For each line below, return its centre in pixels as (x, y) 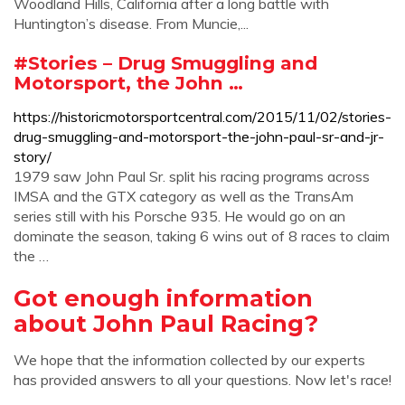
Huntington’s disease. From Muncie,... (131, 24)
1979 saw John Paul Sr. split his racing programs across (192, 176)
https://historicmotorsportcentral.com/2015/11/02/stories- (202, 117)
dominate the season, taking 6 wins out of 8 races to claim (202, 236)
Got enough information (163, 298)
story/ (33, 156)
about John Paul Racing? (166, 323)
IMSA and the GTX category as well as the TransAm (184, 196)
